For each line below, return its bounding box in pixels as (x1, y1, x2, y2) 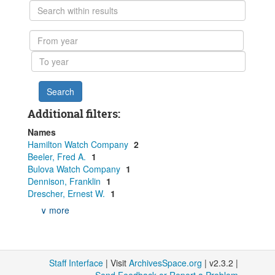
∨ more (41, 204, 69, 216)
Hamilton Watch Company (28, 138, 131, 150)
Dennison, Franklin (28, 175, 103, 187)
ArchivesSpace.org (129, 257, 202, 269)
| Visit (103, 257, 129, 269)
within (28, 12, 55, 24)
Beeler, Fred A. (28, 150, 88, 163)
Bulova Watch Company (28, 163, 123, 175)
